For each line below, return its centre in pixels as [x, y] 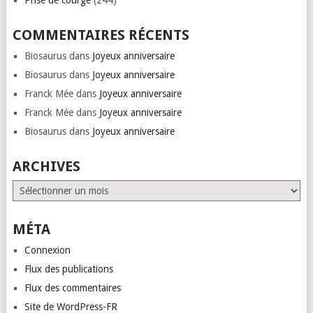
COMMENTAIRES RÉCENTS [101, 35]
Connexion [47, 250]
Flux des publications [68, 269]
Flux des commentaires [72, 288]
